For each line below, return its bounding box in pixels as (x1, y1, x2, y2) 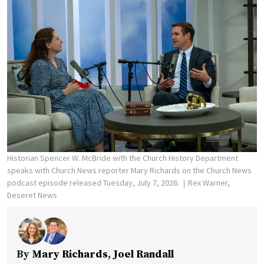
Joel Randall (113, 247, 174, 261)
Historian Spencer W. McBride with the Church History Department (7, 153, 238, 163)
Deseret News (7, 190, 57, 200)
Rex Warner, (188, 177, 230, 188)
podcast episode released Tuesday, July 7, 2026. (7, 177, 181, 188)
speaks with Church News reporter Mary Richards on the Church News (7, 165, 252, 176)
